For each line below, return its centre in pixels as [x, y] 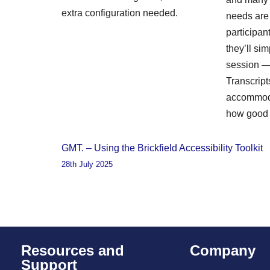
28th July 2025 [87, 164]
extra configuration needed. [120, 13]
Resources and [73, 250]
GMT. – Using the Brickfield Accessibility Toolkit [162, 148]
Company [223, 250]
